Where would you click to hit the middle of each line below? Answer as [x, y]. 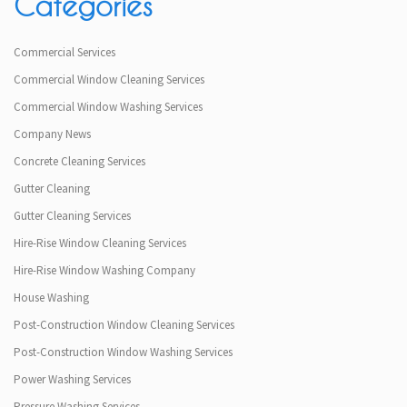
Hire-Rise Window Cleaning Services [100, 243]
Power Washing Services [72, 379]
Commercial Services [65, 52]
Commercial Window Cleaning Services [109, 79]
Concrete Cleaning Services [79, 161]
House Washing [51, 297]
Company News [52, 134]
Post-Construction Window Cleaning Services [124, 324]
